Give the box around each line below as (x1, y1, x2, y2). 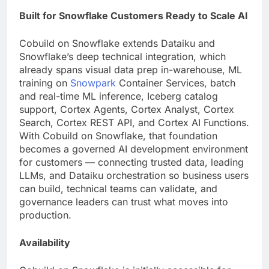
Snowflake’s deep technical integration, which (19, 50, 226, 62)
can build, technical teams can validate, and (19, 182, 217, 195)
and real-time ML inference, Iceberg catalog (19, 89, 218, 102)
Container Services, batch (119, 76, 235, 89)
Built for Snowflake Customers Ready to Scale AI (19, 9, 248, 22)
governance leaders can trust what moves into (19, 195, 228, 208)
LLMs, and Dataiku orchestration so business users (19, 169, 249, 181)
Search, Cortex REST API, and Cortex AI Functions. (19, 116, 249, 128)
